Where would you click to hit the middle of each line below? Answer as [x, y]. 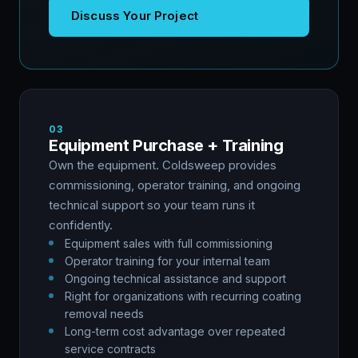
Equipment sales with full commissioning [169, 244]
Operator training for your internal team [167, 261]
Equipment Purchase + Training [166, 146]
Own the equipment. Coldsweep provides [163, 165]
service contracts [110, 349]
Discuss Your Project [135, 16]
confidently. [81, 225]
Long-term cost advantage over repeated [175, 332]
